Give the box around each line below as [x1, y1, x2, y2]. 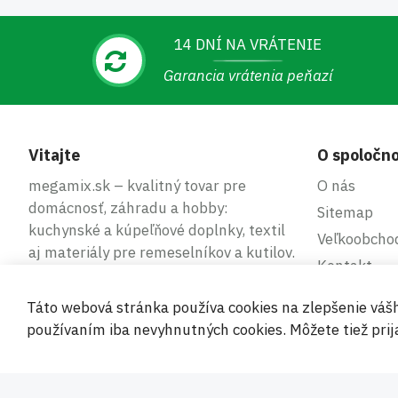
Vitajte [28, 145, 80, 165]
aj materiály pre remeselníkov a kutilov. [28, 243, 295, 262]
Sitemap [317, 203, 373, 222]
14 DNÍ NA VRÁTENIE [173, 35, 322, 54]
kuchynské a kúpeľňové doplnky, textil [28, 220, 285, 240]
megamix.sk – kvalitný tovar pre [28, 176, 246, 195]
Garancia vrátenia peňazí [163, 66, 332, 85]
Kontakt [317, 256, 372, 275]
